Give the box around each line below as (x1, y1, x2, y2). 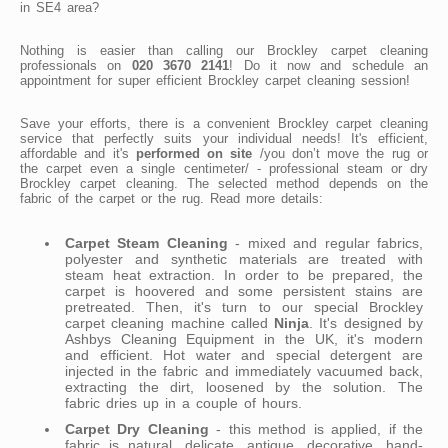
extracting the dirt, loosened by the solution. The (65, 378, 423, 395)
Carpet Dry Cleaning (65, 420, 209, 437)
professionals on (20, 57, 132, 73)
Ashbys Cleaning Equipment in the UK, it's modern (65, 330, 423, 347)
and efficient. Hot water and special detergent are (65, 346, 423, 363)
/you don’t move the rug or (252, 145, 429, 161)
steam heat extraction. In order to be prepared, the (65, 266, 423, 283)
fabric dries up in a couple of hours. (65, 394, 302, 411)
